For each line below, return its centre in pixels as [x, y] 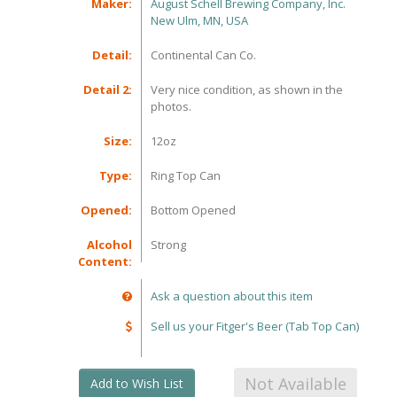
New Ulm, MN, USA [200, 20]
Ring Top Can [186, 175]
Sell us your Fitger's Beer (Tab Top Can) [255, 326]
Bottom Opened [194, 210]
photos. [171, 106]
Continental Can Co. [204, 55]
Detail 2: [108, 90]
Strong [169, 245]
